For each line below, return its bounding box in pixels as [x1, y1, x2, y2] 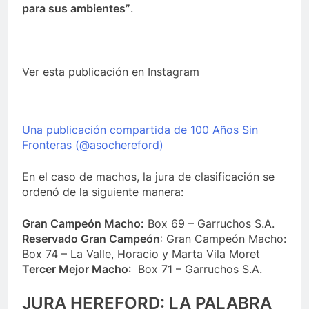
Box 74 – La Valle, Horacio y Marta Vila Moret [22, 246, 260, 261]
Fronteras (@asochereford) [22, 137, 163, 152]
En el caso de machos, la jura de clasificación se [22, 169, 275, 183]
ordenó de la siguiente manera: [22, 184, 183, 199]
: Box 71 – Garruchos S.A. [128, 261, 262, 276]
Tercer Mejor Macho [22, 261, 128, 276]
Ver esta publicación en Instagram [22, 64, 199, 79]
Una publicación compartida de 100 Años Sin [22, 122, 258, 137]
